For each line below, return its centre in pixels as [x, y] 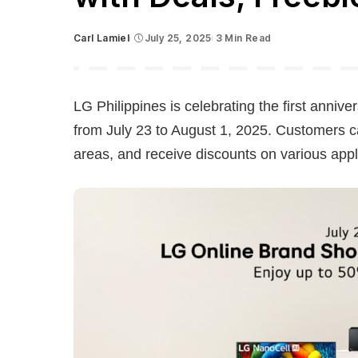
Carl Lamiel [102, 38]
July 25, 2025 [178, 38]
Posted [91, 45]
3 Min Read [243, 38]
